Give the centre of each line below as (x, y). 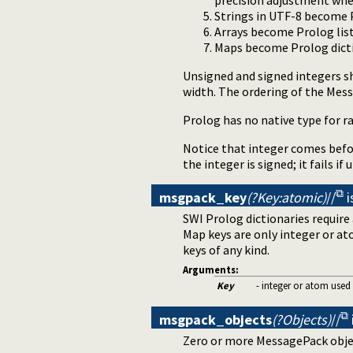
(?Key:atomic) (286, 198)
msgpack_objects (216, 319)
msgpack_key (203, 198)
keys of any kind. (226, 250)
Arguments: (211, 269)
